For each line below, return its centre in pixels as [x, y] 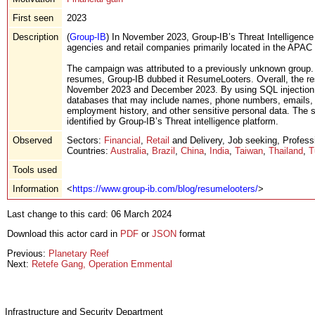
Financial [122, 140]
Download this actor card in [64, 233]
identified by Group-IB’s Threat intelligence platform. [173, 121]
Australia [128, 150]
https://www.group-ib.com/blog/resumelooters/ [165, 188]
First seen [33, 18]
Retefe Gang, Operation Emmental [102, 264]
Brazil [163, 150]
